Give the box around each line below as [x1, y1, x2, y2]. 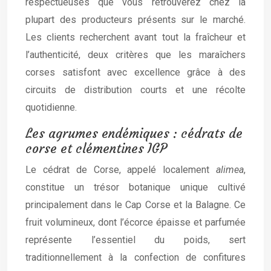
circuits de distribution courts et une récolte [25, 84, 246, 96]
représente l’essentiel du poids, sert [25, 234, 246, 246]
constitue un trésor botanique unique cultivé [25, 181, 246, 193]
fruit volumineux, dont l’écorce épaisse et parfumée [25, 217, 246, 228]
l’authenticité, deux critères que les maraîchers [25, 49, 246, 60]
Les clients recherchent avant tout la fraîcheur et [25, 31, 246, 43]
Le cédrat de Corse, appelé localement [25, 164, 216, 175]
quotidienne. [25, 102, 77, 113]
